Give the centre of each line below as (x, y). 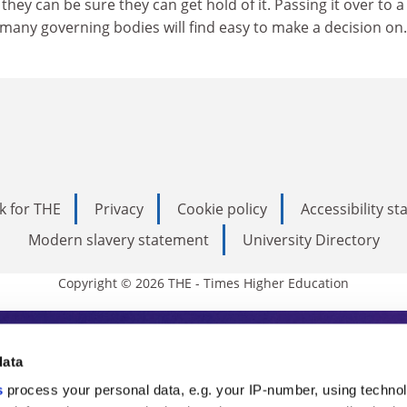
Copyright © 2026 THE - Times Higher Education (203, 283)
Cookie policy (222, 208)
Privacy (119, 208)
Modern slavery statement (118, 239)
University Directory (311, 239)
